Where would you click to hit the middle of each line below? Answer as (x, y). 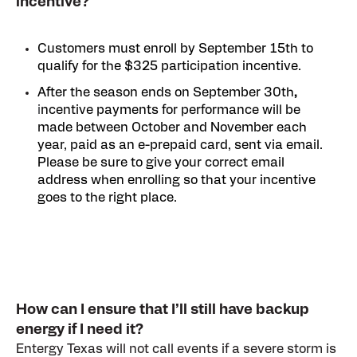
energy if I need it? (80, 330)
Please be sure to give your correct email (161, 162)
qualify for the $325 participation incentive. (171, 66)
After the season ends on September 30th (166, 92)
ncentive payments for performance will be (171, 110)
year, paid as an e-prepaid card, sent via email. (180, 145)
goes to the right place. (108, 197)
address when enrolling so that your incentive (177, 180)
